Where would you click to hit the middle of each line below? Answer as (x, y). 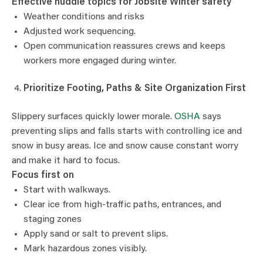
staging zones (53, 219)
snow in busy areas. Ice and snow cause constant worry (125, 146)
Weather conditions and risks (84, 17)
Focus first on (43, 175)
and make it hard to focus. (66, 161)
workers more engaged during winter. (100, 61)
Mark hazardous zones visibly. (85, 249)
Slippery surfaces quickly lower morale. (93, 117)
